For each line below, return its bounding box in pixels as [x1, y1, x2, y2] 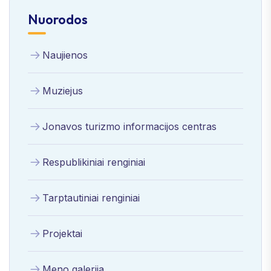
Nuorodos [28, 10, 88, 28]
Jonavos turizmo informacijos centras [42, 120, 217, 132]
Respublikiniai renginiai [42, 155, 145, 168]
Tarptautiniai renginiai [42, 191, 140, 204]
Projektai [42, 227, 82, 240]
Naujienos [42, 48, 88, 61]
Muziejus [42, 84, 83, 97]
